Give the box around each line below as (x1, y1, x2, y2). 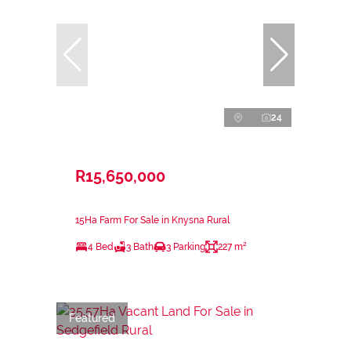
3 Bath (126, 241, 154, 252)
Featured (69, 311, 115, 324)
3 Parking (166, 241, 205, 252)
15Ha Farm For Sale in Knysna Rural (75, 214, 230, 226)
